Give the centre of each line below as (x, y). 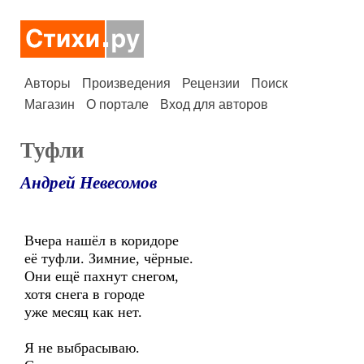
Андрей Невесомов (89, 183)
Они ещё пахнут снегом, (102, 276)
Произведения (126, 83)
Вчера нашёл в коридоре (102, 240)
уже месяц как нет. (83, 312)
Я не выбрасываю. (82, 348)
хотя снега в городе (84, 294)
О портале (117, 104)
